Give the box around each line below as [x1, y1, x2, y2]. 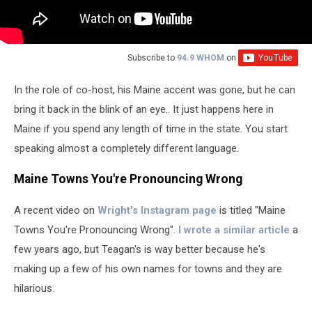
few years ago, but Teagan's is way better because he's [14, 242, 265, 256]
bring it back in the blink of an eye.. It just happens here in [14, 102, 274, 116]
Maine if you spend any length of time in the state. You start [14, 122, 288, 135]
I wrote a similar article [178, 223, 290, 236]
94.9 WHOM [177, 52, 224, 63]
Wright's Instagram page [97, 203, 217, 217]
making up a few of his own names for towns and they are [14, 262, 282, 275]
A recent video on [14, 203, 97, 217]
